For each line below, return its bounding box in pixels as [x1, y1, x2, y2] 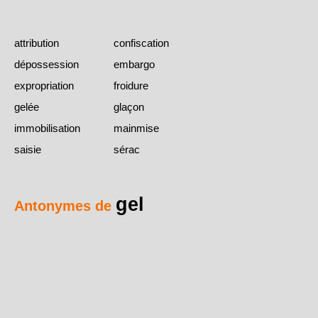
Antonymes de [14, 198, 116, 214]
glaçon [114, 101, 144, 114]
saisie [14, 143, 41, 156]
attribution [14, 37, 59, 50]
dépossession [14, 58, 79, 71]
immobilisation [14, 122, 80, 135]
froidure [114, 79, 148, 92]
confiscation [114, 37, 169, 50]
